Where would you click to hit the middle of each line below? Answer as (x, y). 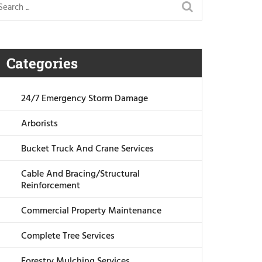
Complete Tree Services (68, 237)
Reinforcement (51, 186)
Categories (42, 63)
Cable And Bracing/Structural (80, 175)
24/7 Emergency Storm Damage (85, 99)
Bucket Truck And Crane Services (87, 149)
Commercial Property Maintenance (91, 211)
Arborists (39, 124)
